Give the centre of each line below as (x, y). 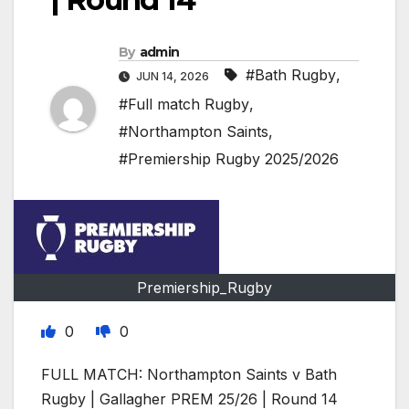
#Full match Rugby (184, 105)
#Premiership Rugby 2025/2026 (229, 159)
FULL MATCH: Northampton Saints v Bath (189, 375)
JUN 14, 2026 (173, 77)
